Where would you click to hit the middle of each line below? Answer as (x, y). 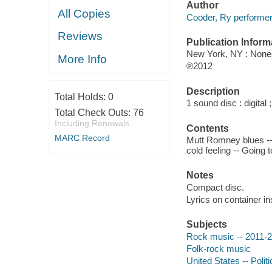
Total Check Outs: (93, 113)
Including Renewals (92, 123)
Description (213, 91)
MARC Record (82, 138)
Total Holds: (81, 97)
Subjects (206, 225)
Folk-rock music (218, 248)
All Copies (84, 13)
